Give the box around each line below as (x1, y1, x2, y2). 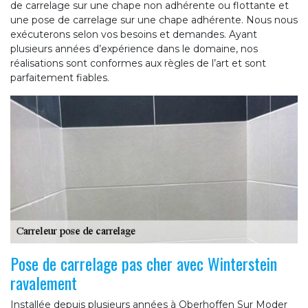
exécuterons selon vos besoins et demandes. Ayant (10, 28, 257, 41)
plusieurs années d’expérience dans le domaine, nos (10, 43, 258, 56)
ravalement (10, 269, 77, 295)
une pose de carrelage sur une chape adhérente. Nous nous (10, 14, 298, 27)
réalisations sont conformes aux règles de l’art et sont (10, 57, 266, 70)
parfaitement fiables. (10, 71, 109, 85)
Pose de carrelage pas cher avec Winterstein (10, 250, 277, 276)
